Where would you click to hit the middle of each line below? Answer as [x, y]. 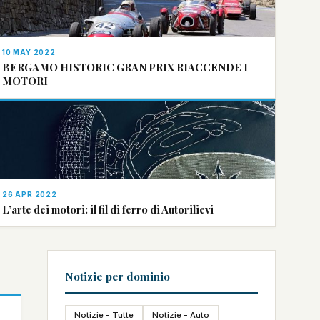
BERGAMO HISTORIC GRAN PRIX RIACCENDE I [125, 67]
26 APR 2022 [30, 194]
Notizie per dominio [117, 276]
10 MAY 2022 [29, 52]
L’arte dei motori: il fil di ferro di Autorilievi [108, 209]
